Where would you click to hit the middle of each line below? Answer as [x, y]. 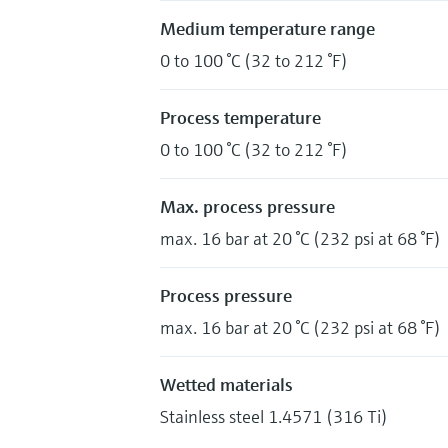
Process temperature [240, 117]
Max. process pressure [247, 206]
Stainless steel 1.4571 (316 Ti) [274, 416]
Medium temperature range [267, 28]
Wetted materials [226, 384]
